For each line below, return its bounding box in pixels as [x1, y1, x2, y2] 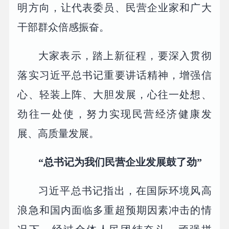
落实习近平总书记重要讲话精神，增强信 [17, 70, 212, 81]
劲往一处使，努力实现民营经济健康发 [17, 108, 212, 120]
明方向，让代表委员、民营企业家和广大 [17, 2, 212, 14]
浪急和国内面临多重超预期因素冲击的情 [17, 204, 212, 216]
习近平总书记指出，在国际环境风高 [38, 185, 212, 197]
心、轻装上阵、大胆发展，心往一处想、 [17, 89, 212, 101]
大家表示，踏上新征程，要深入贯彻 [38, 50, 212, 62]
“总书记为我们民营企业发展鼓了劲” [38, 156, 202, 168]
